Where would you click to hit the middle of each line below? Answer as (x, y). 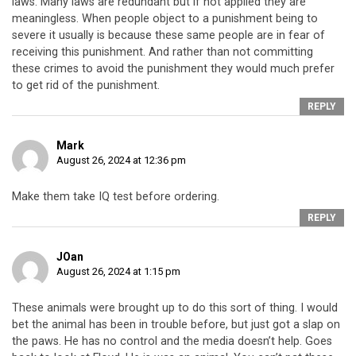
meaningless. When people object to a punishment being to (165, 19)
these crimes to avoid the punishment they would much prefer (173, 69)
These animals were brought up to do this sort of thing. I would (175, 308)
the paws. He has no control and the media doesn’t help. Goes (172, 342)
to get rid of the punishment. (86, 86)
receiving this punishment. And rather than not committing (163, 52)
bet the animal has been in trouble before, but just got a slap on (176, 325)
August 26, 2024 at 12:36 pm (121, 161)
